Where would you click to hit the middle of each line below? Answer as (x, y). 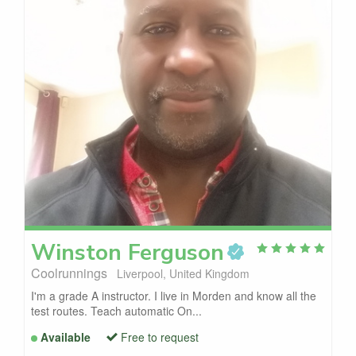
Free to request (160, 337)
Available (66, 337)
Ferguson (176, 253)
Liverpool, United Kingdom (183, 274)
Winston (76, 253)
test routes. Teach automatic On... (116, 311)
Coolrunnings (71, 273)
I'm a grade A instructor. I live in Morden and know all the (174, 296)
